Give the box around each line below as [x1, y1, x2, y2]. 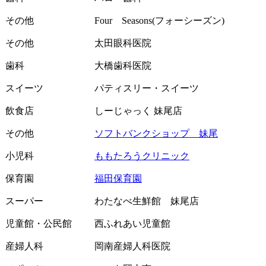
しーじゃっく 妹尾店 [94, 105, 182, 116]
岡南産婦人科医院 [94, 240, 170, 251]
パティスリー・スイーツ [94, 83, 199, 93]
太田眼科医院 [94, 37, 151, 48]
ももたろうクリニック [94, 150, 189, 161]
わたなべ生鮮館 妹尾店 [94, 195, 199, 206]
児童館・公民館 [5, 218, 72, 229]
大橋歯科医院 [94, 60, 151, 71]
